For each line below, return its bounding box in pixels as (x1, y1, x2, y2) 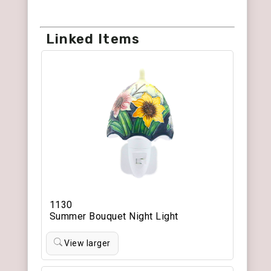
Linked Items (45, 31, 140, 48)
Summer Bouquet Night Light (49, 211, 178, 223)
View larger (62, 238, 111, 249)
